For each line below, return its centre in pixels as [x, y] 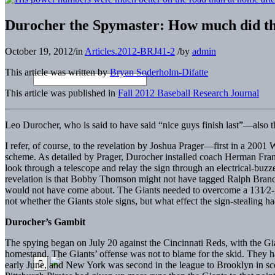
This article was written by [57, 72]
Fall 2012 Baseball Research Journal [188, 93]
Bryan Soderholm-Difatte [159, 72]
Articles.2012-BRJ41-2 [130, 51]
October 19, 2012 [39, 51]
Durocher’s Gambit [45, 222]
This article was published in [61, 93]
